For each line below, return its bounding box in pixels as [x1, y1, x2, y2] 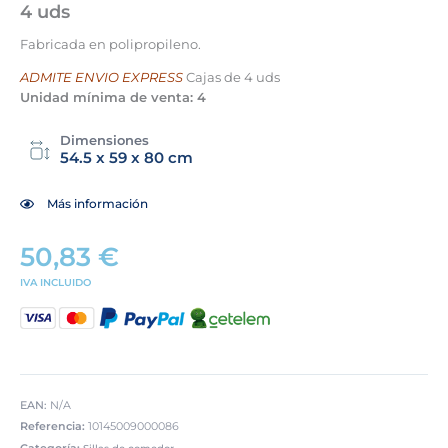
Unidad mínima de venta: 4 [20, 88, 206, 105]
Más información [46, 195, 148, 211]
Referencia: [20, 419, 88, 434]
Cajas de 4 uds [183, 68, 280, 85]
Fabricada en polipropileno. [20, 35, 201, 52]
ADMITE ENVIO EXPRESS [20, 68, 183, 85]
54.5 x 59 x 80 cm [60, 148, 193, 168]
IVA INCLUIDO [20, 276, 91, 288]
